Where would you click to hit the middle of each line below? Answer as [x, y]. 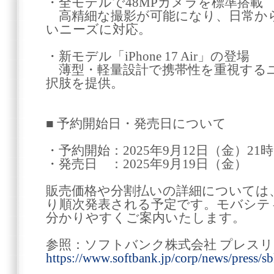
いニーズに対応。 [98, 29]
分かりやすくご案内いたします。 [146, 218]
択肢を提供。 [85, 83]
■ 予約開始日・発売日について [136, 124]
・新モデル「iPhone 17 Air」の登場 [148, 56]
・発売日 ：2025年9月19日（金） [146, 164]
